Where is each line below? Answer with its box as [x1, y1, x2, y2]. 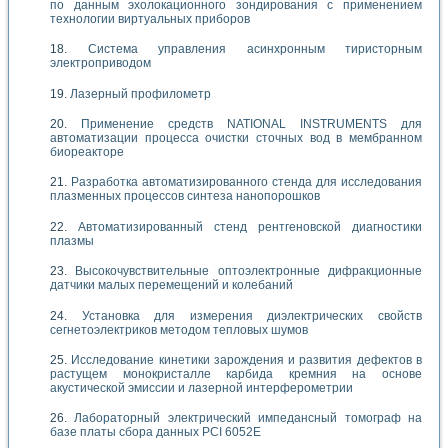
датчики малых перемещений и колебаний [50, 278, 293, 293]
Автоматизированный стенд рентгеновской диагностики [78, 219, 422, 234]
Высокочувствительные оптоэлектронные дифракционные [75, 264, 423, 279]
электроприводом [50, 56, 151, 71]
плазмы [50, 233, 94, 248]
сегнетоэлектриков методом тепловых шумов [50, 322, 308, 337]
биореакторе [50, 144, 124, 159]
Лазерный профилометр [70, 86, 211, 101]
